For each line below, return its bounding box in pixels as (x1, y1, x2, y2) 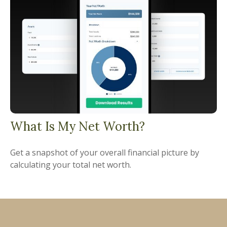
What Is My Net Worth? (10, 119, 145, 135)
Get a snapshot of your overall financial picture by (10, 147, 199, 159)
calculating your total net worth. (10, 159, 131, 171)
